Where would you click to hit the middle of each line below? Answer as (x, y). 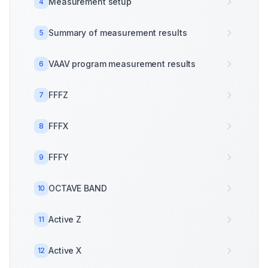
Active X (65, 250)
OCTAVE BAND (78, 188)
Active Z (65, 219)
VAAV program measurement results (122, 64)
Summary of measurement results (118, 33)
